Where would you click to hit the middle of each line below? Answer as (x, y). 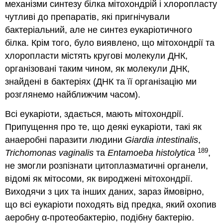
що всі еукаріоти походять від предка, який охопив (111, 205)
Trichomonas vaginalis (50, 153)
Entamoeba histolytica (152, 153)
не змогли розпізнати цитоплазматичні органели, (107, 166)
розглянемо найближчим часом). (73, 95)
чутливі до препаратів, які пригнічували (88, 17)
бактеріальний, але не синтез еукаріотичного (99, 30)
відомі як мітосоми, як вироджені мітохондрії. (99, 179)
